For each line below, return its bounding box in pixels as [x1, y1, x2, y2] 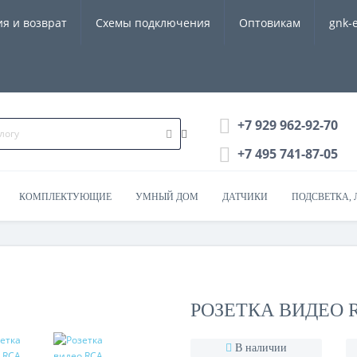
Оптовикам [239, 15, 300, 30]
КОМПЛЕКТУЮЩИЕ [19, 191, 112, 202]
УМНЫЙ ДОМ [135, 191, 198, 202]
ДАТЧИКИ [222, 191, 268, 202]
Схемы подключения [96, 15, 210, 30]
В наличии [235, 342, 287, 354]
